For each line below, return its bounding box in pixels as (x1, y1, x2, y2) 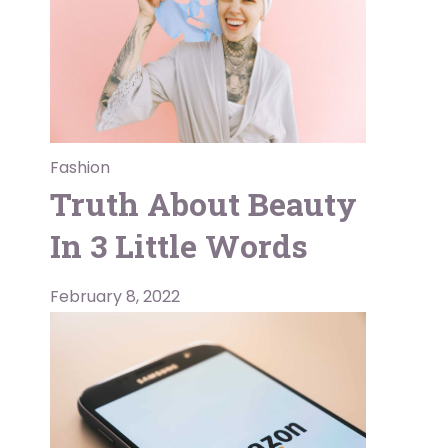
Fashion (50, 156, 110, 180)
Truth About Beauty (50, 182, 357, 226)
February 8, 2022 (50, 285, 180, 309)
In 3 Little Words (50, 224, 308, 268)
